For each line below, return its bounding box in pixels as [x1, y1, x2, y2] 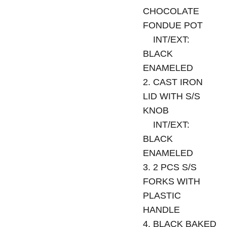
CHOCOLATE [142, 6, 199, 16]
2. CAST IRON [142, 77, 203, 87]
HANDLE [142, 205, 180, 215]
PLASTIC [142, 191, 181, 201]
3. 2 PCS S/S [142, 162, 197, 172]
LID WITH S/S [142, 91, 200, 101]
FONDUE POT [142, 20, 203, 30]
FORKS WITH [142, 176, 200, 186]
